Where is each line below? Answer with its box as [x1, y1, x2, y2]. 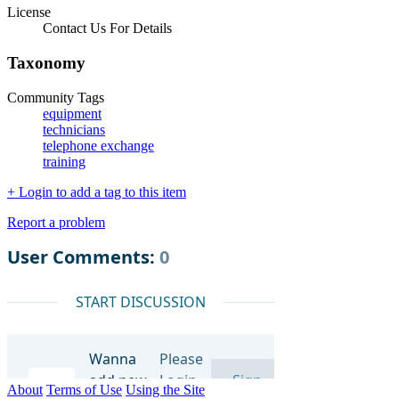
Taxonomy [7, 53, 85, 72]
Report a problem [7, 214, 105, 230]
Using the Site [126, 381, 205, 397]
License [7, 4, 51, 20]
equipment [43, 105, 102, 121]
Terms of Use [46, 381, 122, 397]
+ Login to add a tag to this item [7, 183, 186, 199]
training [43, 153, 85, 169]
